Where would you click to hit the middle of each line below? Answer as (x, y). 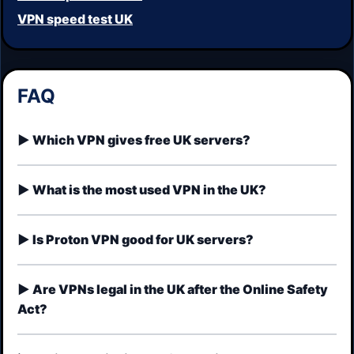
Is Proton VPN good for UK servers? (143, 240)
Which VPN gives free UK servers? (141, 140)
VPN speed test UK (75, 19)
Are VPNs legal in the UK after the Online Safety (180, 290)
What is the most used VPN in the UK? (149, 190)
